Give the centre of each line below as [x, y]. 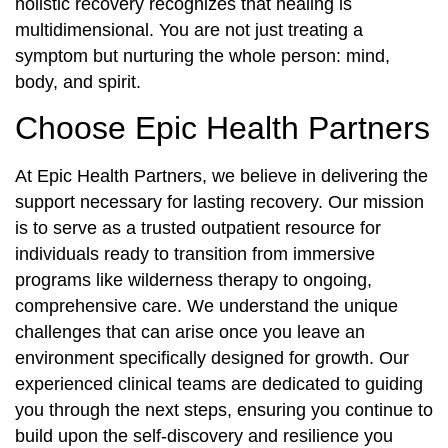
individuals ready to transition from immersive [195, 253]
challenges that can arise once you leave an [190, 331]
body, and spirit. [78, 81]
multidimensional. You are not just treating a [189, 29]
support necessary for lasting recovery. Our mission [219, 201]
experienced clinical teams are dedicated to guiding [219, 383]
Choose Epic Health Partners [222, 127]
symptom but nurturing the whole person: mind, [202, 55]
